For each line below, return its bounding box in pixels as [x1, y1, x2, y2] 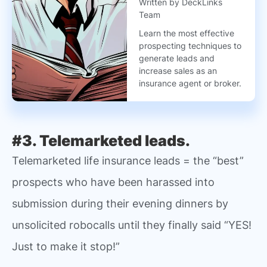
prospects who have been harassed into [12, 176, 215, 188]
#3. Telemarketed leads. [12, 132, 190, 150]
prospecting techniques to [139, 41, 242, 51]
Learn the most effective [139, 28, 235, 38]
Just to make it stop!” [12, 240, 120, 253]
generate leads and [139, 53, 215, 63]
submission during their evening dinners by [12, 197, 228, 210]
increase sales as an [139, 66, 218, 76]
